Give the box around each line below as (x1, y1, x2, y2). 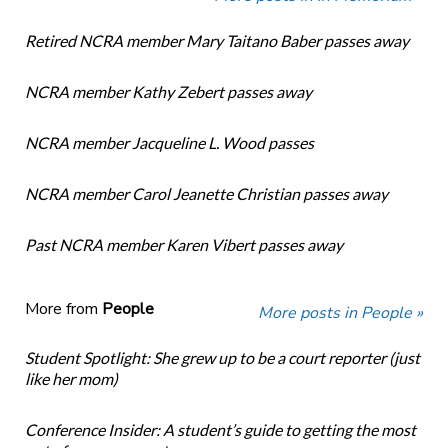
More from (24, 298, 102, 321)
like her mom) (24, 369, 118, 389)
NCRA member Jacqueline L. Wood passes (24, 133, 314, 153)
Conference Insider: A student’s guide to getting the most (24, 420, 416, 440)
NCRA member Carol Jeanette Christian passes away (24, 184, 388, 204)
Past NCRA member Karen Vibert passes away (24, 235, 343, 255)
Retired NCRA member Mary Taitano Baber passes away (24, 31, 409, 51)
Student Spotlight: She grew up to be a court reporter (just (24, 348, 420, 368)
